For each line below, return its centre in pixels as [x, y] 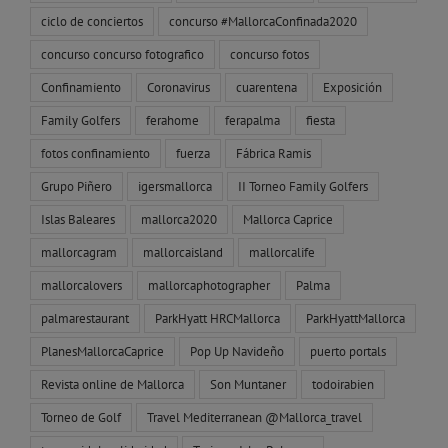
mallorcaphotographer [209, 284]
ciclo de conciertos [92, 20]
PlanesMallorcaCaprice [102, 350]
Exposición [352, 86]
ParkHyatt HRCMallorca [217, 317]
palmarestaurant [85, 317]
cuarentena [266, 86]
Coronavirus [178, 86]
